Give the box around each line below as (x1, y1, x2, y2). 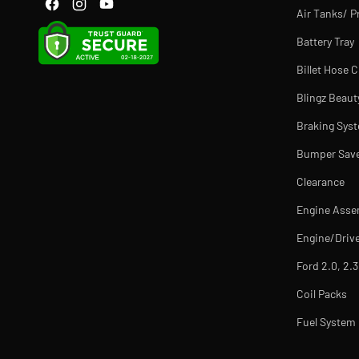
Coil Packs (296, 287, 347, 301)
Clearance (296, 175, 345, 188)
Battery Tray (296, 34, 354, 48)
